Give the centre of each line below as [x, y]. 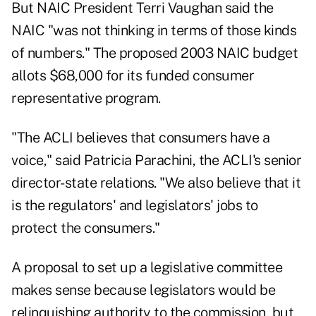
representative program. [86, 98]
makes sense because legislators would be [143, 290]
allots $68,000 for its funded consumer [133, 76]
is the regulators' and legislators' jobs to [135, 206]
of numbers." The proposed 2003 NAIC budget [154, 53]
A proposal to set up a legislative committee [147, 268]
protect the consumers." [86, 228]
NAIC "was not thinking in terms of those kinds [154, 31]
